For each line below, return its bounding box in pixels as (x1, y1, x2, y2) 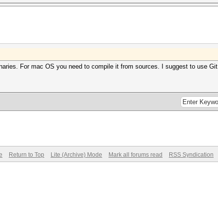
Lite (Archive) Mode (51, 151, 102, 158)
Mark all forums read (109, 151, 163, 158)
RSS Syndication (169, 151, 214, 158)
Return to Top (9, 151, 44, 158)
